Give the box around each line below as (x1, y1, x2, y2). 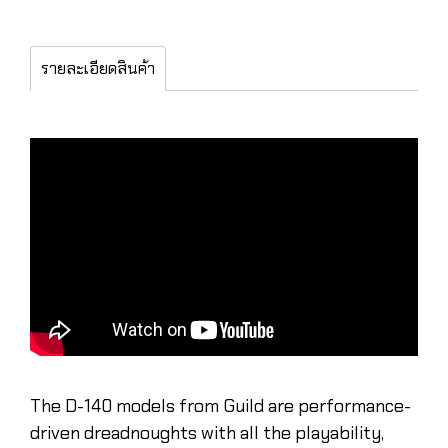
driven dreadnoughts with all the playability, (30, 420, 384, 445)
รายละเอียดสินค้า (41, 57, 155, 79)
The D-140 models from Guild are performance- (30, 393, 411, 418)
